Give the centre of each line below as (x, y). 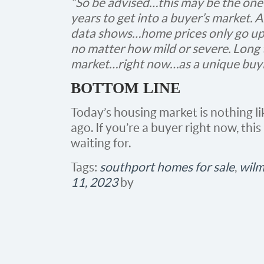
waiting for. (101, 143)
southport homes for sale (167, 167)
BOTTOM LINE (126, 88)
